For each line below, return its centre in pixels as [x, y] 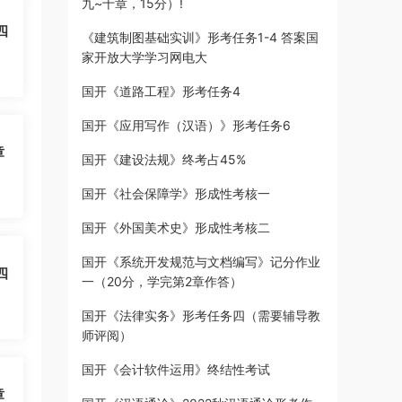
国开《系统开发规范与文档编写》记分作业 [201, 262]
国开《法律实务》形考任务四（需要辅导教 [201, 315]
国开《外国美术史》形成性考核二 [176, 227]
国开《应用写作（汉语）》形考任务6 [186, 125]
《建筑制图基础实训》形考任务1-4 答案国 [200, 37]
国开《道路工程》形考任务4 [161, 91]
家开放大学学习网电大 [144, 57]
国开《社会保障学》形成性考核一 [176, 193]
